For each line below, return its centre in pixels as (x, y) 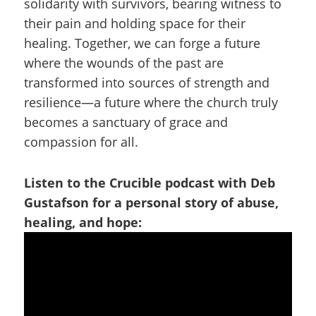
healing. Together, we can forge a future (142, 43)
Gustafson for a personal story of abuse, (151, 202)
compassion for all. (81, 142)
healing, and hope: (83, 222)
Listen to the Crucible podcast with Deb (150, 183)
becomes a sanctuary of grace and (126, 122)
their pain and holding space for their (135, 23)
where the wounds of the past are (124, 63)
